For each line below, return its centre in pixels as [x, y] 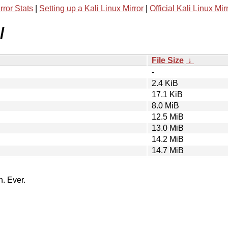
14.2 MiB [168, 139]
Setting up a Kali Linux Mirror [91, 8]
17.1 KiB [167, 94]
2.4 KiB [165, 83]
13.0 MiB [168, 128]
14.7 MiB [168, 150]
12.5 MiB [168, 117]
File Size [168, 60]
